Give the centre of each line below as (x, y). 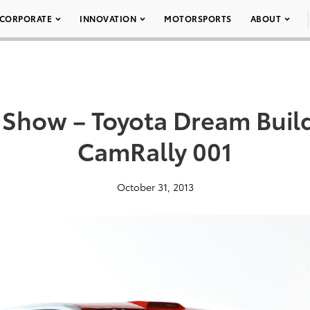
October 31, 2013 (155, 187)
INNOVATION (108, 18)
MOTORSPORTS (198, 18)
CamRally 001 (155, 150)
